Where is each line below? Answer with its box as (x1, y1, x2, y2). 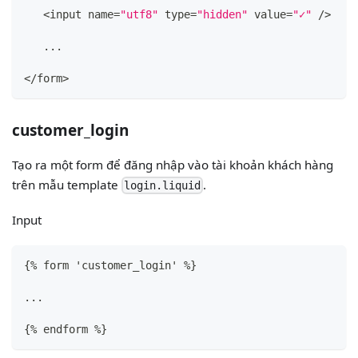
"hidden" (197, 7, 249, 21)
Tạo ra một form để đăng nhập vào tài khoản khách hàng (12, 156, 334, 173)
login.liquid (124, 179, 201, 193)
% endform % (30, 323, 101, 336)
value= (248, 7, 293, 21)
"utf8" (120, 7, 159, 21)
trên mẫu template (12, 176, 122, 193)
